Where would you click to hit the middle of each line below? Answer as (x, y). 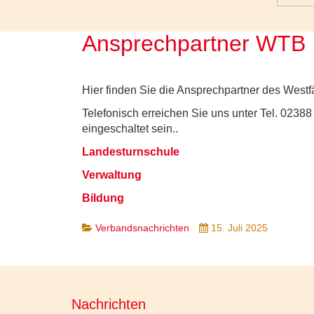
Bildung (103, 198)
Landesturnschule (131, 152)
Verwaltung (112, 175)
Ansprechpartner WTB (194, 43)
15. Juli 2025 (239, 228)
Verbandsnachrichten (142, 228)
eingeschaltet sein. (129, 129)
